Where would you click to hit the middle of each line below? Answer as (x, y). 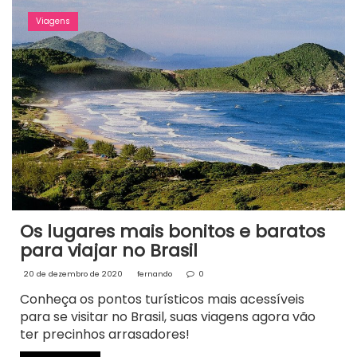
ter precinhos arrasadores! (105, 335)
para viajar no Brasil (109, 251)
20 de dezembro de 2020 (73, 274)
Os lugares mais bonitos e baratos (173, 232)
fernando (155, 274)
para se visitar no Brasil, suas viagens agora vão (168, 317)
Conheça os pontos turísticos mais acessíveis (162, 300)
